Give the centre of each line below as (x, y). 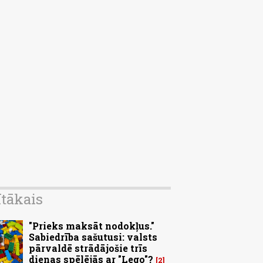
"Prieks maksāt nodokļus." (92, 226)
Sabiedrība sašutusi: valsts (93, 237)
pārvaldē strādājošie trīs (88, 248)
